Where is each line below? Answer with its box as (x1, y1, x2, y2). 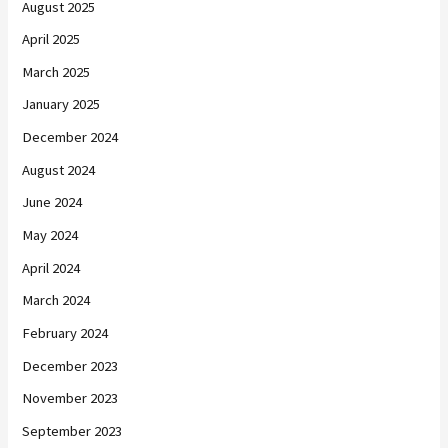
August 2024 (22, 160, 96, 179)
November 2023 (22, 389, 119, 408)
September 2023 (22, 421, 123, 440)
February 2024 (22, 323, 109, 342)
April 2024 (22, 258, 81, 277)
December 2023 (22, 356, 119, 375)
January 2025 (22, 95, 101, 114)
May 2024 (22, 226, 79, 245)
